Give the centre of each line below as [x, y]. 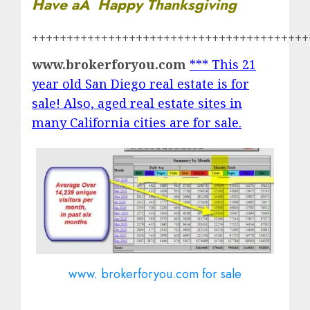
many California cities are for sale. [137, 123]
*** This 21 [223, 65]
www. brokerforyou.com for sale [155, 274]
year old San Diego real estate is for [140, 84]
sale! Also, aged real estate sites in [137, 103]
